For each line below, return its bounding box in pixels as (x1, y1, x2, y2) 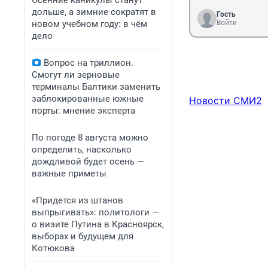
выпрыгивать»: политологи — (32, 207, 159, 218)
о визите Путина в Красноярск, (32, 219, 164, 230)
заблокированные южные (32, 93, 144, 104)
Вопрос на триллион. (44, 57, 133, 68)
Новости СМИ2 (189, 95, 262, 107)
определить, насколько (32, 144, 132, 155)
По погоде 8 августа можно (32, 132, 148, 143)
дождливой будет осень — (32, 156, 144, 167)
